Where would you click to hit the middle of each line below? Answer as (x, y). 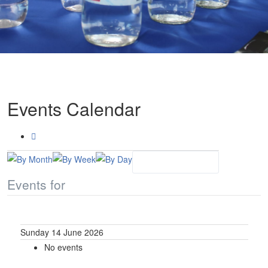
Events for (36, 184)
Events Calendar (74, 109)
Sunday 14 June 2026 (62, 232)
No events (63, 247)
